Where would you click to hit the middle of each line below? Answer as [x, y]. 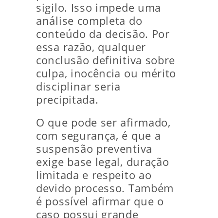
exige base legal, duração [103, 162]
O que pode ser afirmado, [103, 123]
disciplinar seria [78, 87]
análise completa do [89, 21]
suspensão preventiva [94, 149]
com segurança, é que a [99, 136]
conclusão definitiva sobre [106, 60]
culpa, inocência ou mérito [106, 73]
